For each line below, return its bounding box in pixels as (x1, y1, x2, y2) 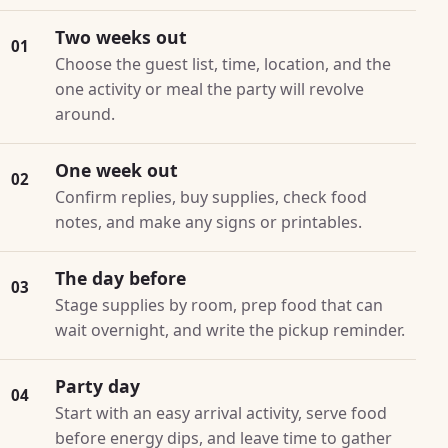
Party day (55, 373, 141, 398)
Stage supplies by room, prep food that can (55, 293, 384, 316)
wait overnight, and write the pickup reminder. (55, 318, 406, 341)
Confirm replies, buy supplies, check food (55, 185, 368, 208)
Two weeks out (55, 24, 188, 49)
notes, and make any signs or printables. (55, 210, 363, 233)
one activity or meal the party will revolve (55, 77, 365, 100)
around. (55, 102, 116, 125)
